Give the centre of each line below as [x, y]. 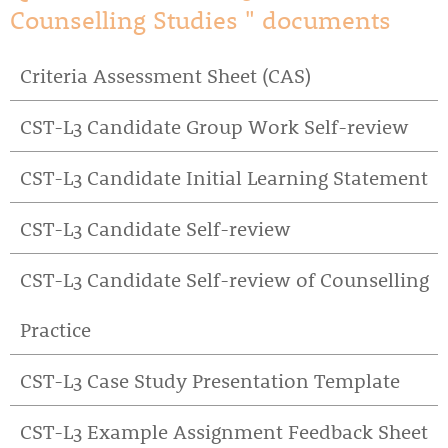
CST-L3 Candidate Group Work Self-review [214, 126]
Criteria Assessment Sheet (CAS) [165, 75]
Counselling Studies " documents [200, 19]
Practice [55, 329]
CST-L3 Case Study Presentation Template [210, 380]
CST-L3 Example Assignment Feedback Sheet [224, 431]
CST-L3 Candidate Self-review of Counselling [224, 279]
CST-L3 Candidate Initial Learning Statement [224, 177]
